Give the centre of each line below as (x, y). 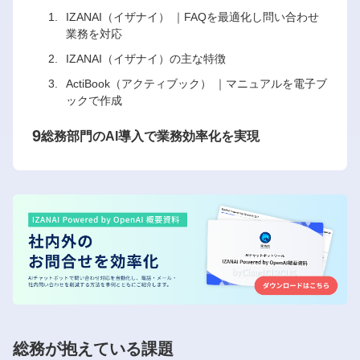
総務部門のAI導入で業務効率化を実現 (150, 136)
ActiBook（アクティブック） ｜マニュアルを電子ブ (196, 84)
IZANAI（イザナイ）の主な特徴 (146, 59)
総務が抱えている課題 (93, 348)
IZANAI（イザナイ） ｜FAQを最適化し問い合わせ (192, 17)
